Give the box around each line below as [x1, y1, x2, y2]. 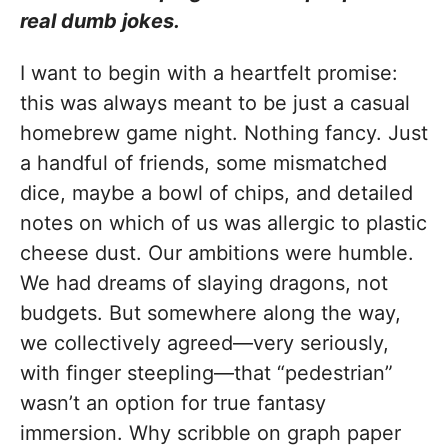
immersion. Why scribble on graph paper [20, 421, 401, 446]
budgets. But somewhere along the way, [20, 301, 401, 326]
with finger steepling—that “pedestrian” [20, 361, 393, 386]
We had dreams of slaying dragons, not [20, 271, 388, 296]
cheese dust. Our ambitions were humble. [20, 241, 414, 266]
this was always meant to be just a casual [20, 91, 410, 116]
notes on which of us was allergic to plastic [20, 211, 427, 236]
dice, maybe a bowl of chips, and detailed [20, 181, 413, 206]
